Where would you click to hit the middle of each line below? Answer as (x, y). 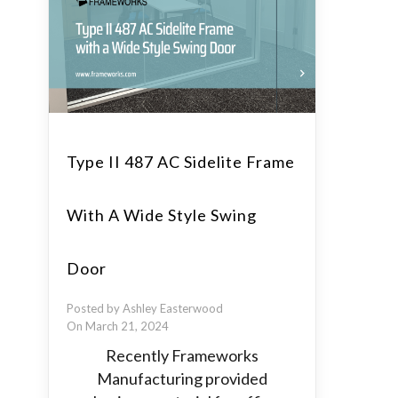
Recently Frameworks (182, 355)
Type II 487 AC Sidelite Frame (181, 162)
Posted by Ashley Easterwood (145, 308)
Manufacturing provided (182, 378)
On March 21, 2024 (118, 326)
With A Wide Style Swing (162, 215)
